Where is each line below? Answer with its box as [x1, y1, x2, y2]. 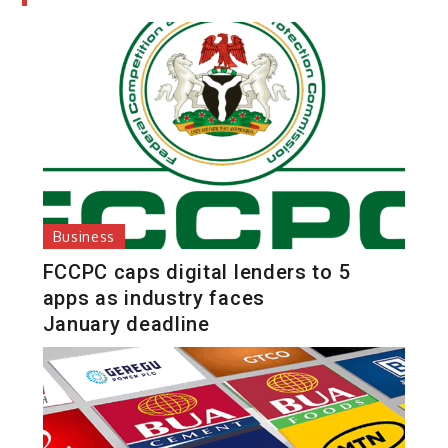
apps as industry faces [42, 285, 265, 310]
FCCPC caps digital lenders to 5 [42, 259, 351, 284]
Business [52, 227, 116, 245]
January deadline [42, 311, 216, 336]
